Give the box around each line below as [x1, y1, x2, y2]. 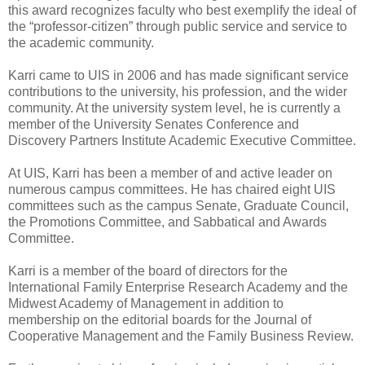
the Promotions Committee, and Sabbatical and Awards [8, 214, 327, 229]
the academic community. [8, 35, 154, 50]
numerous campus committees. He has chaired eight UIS [8, 182, 336, 196]
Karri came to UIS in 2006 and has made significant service [8, 68, 349, 82]
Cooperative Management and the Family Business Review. [8, 328, 354, 343]
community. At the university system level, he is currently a [8, 100, 341, 115]
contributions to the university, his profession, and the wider [8, 84, 347, 99]
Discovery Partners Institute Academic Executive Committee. [8, 133, 356, 147]
